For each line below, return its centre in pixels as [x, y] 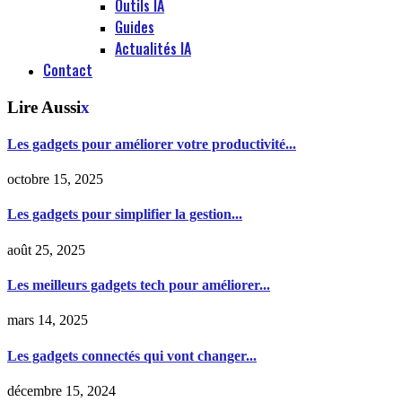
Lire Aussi [44, 107]
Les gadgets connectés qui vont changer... [132, 355]
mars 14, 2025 [48, 320]
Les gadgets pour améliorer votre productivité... [152, 144]
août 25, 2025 [46, 249]
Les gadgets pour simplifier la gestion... [125, 214]
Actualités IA [153, 48]
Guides [135, 26]
